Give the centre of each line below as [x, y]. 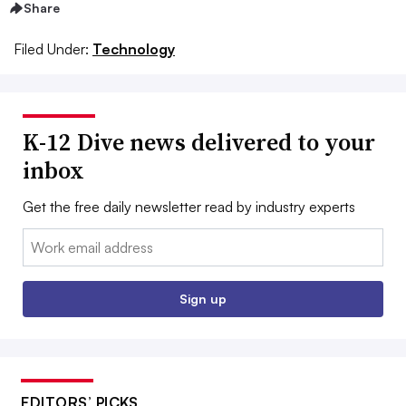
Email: [41, 239]
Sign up [203, 298]
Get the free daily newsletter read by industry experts [189, 206]
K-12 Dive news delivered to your [199, 142]
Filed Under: [51, 48]
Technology [134, 48]
